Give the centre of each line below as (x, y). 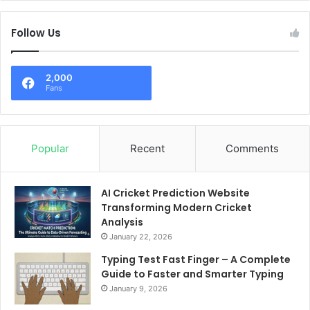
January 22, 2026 (141, 237)
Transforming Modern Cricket (176, 208)
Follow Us (36, 33)
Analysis (122, 222)
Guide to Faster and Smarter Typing (192, 274)
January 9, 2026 (138, 289)
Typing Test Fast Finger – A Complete (196, 260)
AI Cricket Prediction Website (175, 193)
